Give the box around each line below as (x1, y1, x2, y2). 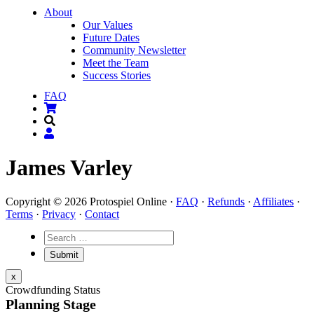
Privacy (42, 208, 76, 221)
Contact (85, 208, 119, 221)
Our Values (83, 19, 132, 31)
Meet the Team (83, 57, 149, 69)
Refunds (207, 196, 245, 208)
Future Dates (83, 32, 139, 43)
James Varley (6, 154, 132, 180)
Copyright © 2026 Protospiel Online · (6, 196, 176, 208)
